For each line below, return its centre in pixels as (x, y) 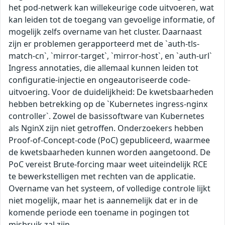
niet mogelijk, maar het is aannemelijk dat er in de (103, 201)
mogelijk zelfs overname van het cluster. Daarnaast (105, 32)
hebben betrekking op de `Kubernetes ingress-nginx (108, 104)
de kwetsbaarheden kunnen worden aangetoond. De (109, 152)
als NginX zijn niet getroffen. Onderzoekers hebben (106, 128)
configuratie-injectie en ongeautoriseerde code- (99, 80)
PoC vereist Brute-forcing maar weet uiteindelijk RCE (108, 164)
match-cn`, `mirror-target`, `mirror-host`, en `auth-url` (110, 56)
